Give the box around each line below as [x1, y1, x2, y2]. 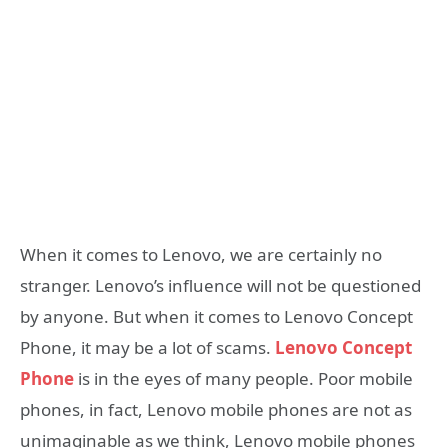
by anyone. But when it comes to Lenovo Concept [20, 304, 413, 328]
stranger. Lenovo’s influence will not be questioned [20, 273, 421, 297]
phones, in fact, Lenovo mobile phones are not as [20, 397, 412, 421]
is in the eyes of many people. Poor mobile [74, 366, 413, 390]
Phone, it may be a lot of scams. [20, 335, 275, 359]
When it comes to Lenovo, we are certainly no [20, 242, 382, 266]
